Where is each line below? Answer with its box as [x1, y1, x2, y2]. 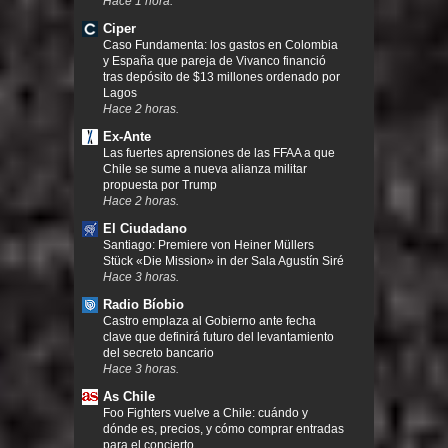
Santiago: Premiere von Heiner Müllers [103, 238, 314, 253]
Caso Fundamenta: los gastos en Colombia [103, 38, 338, 53]
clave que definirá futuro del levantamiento [103, 330, 334, 345]
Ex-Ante [103, 129, 151, 145]
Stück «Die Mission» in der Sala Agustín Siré [103, 254, 344, 269]
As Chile [103, 389, 155, 405]
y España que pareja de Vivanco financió [103, 54, 326, 69]
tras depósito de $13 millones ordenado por [103, 70, 340, 85]
